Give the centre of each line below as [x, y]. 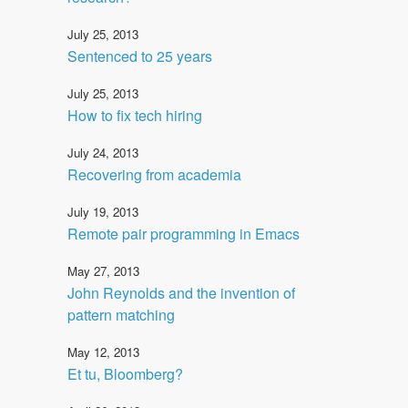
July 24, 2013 [103, 152]
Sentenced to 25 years [140, 56]
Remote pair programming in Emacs [184, 233]
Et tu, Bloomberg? [125, 373]
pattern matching [121, 314]
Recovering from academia [154, 174]
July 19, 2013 [103, 211]
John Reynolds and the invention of [181, 292]
